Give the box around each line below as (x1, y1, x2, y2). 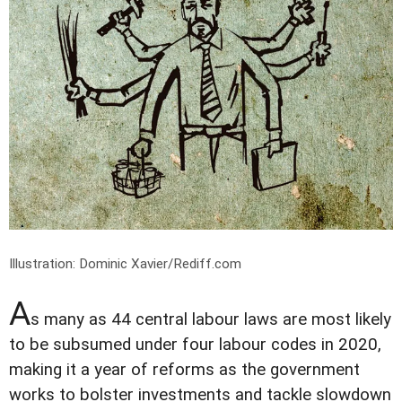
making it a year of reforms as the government (9, 359, 360, 380)
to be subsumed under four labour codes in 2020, (9, 334, 381, 354)
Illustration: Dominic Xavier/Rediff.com (9, 255, 241, 272)
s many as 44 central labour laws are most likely (31, 309, 391, 329)
